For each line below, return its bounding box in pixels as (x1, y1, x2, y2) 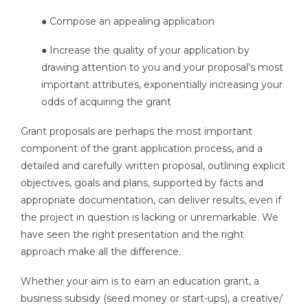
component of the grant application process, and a (21, 142, 263, 155)
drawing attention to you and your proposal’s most (41, 61, 283, 74)
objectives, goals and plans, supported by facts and (21, 176, 263, 189)
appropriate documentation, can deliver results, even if (21, 193, 281, 206)
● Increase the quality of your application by (41, 44, 250, 57)
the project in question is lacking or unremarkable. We (21, 210, 278, 223)
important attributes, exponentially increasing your (41, 78, 283, 91)
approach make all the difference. (21, 245, 181, 258)
